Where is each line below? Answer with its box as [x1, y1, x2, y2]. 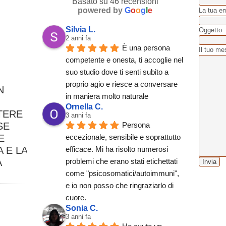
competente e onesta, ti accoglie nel [66, 55, 183, 64]
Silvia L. [66, 25, 95, 34]
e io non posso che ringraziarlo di [66, 181, 174, 190]
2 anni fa [66, 34, 91, 42]
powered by [78, 6, 125, 15]
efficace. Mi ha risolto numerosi [66, 145, 168, 153]
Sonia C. [66, 204, 98, 212]
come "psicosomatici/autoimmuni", [66, 169, 179, 178]
